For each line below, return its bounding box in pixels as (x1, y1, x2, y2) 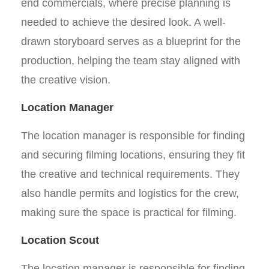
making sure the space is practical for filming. (21, 207, 237, 219)
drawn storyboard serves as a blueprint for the (21, 35, 241, 47)
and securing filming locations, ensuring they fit (21, 149, 245, 161)
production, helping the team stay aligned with (21, 55, 240, 67)
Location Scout (21, 234, 99, 246)
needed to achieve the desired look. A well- (21, 16, 226, 28)
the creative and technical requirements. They (21, 168, 240, 180)
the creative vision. (21, 74, 110, 86)
